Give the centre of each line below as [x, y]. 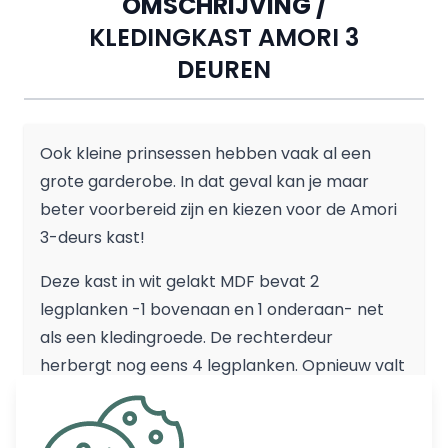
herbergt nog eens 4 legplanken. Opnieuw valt [222, 365]
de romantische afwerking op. [157, 393]
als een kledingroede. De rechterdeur [186, 337]
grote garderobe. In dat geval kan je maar [204, 181]
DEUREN [224, 69]
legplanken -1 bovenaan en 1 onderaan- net [212, 309]
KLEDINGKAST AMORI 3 [224, 37]
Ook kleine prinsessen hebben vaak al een [205, 153]
